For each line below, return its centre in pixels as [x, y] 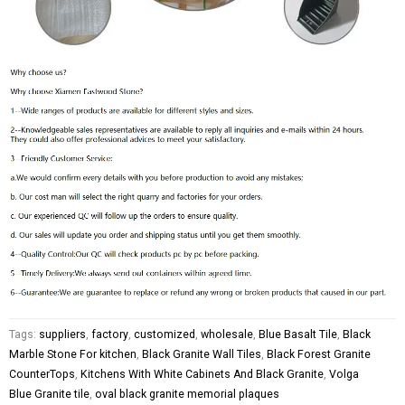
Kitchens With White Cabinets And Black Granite [202, 375]
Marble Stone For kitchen [73, 355]
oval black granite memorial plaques [187, 395]
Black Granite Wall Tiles [202, 355]
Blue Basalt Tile [298, 335]
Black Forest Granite [319, 355]
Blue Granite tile [49, 395]
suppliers [62, 335]
